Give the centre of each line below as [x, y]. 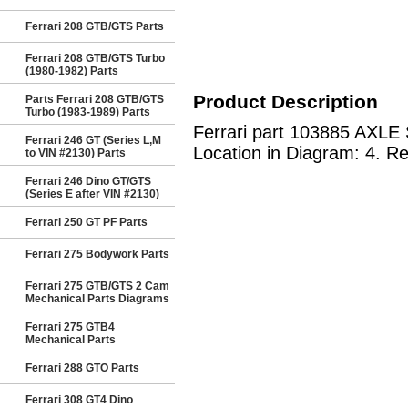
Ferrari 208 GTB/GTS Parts [95, 26]
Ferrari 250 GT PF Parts [87, 222]
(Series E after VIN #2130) [92, 194]
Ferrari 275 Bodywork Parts [97, 254]
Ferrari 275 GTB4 [70, 327]
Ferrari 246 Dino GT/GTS [88, 181]
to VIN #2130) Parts [76, 153]
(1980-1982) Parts [72, 71]
